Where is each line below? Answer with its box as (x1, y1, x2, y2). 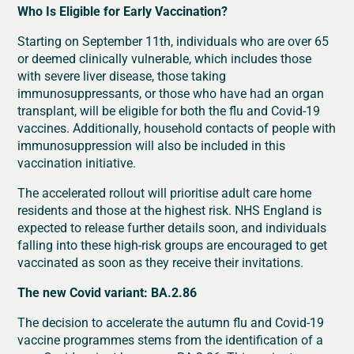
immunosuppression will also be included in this (17, 137, 286, 154)
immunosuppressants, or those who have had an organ (17, 85, 325, 102)
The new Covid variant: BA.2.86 (17, 284, 198, 301)
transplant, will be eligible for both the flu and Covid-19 (17, 102, 321, 119)
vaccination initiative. (17, 154, 137, 171)
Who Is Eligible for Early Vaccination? (17, 2, 228, 20)
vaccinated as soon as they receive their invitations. (17, 254, 304, 271)
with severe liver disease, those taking (17, 67, 227, 85)
